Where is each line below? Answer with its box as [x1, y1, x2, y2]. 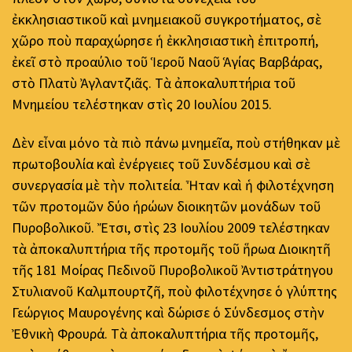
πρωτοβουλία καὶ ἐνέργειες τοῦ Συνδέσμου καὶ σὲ [12, 155, 310, 174]
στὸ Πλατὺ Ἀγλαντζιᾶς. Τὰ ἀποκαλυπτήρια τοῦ [12, 73, 295, 92]
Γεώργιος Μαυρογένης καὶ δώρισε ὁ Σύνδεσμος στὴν [12, 303, 324, 322]
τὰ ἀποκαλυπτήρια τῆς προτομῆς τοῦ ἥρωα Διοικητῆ [12, 240, 331, 258]
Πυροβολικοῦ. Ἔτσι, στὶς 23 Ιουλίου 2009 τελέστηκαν [12, 218, 330, 237]
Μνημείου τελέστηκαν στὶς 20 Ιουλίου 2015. [12, 94, 272, 113]
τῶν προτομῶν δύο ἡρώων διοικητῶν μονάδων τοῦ [12, 197, 321, 216]
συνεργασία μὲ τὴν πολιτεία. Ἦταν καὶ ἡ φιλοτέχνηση [12, 176, 334, 195]
